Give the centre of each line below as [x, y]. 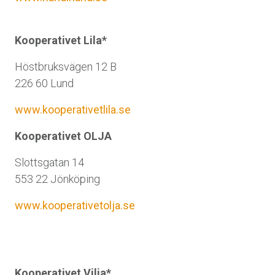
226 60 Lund [44, 83]
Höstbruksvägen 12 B [66, 67]
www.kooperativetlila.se [73, 110]
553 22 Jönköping [57, 179]
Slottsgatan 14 [49, 162]
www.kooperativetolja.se [75, 205]
